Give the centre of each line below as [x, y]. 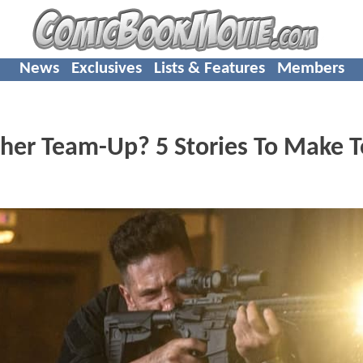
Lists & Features [209, 68]
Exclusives [106, 68]
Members [310, 68]
